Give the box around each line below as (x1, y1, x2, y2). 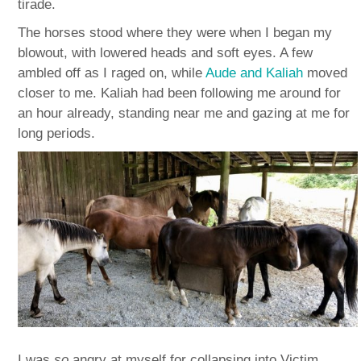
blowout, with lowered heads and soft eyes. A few (18, 44, 313, 60)
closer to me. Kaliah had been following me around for (18, 85, 342, 101)
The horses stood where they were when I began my (18, 24, 333, 40)
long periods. (18, 125, 96, 141)
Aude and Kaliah (205, 64, 304, 81)
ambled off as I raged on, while (18, 64, 206, 81)
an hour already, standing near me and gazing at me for (18, 105, 351, 121)
